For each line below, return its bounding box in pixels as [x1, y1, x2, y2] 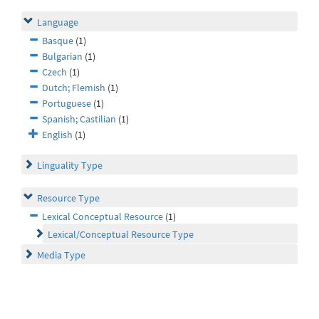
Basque [42, 34, 73, 48]
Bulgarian [42, 50, 83, 63]
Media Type [37, 249, 85, 262]
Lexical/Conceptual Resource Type [48, 228, 194, 241]
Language [37, 16, 78, 29]
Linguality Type [37, 159, 103, 172]
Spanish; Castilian [42, 113, 116, 126]
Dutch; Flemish [42, 81, 105, 95]
